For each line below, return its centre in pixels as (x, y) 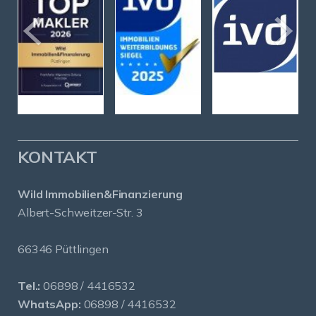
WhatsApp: (49, 304)
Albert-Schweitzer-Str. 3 (80, 212)
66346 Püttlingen (63, 249)
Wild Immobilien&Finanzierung (100, 194)
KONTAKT (57, 156)
